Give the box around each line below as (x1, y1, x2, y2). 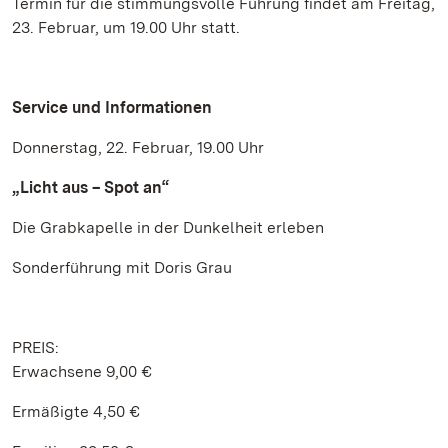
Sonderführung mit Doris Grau (12, 258, 232, 277)
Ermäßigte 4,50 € (12, 402, 140, 421)
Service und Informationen (12, 98, 212, 117)
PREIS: (12, 338, 59, 357)
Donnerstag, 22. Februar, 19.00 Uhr (12, 138, 264, 157)
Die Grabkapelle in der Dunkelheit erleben (12, 218, 324, 237)
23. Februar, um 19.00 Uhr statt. (12, 18, 240, 37)
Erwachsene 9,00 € (12, 362, 152, 381)
